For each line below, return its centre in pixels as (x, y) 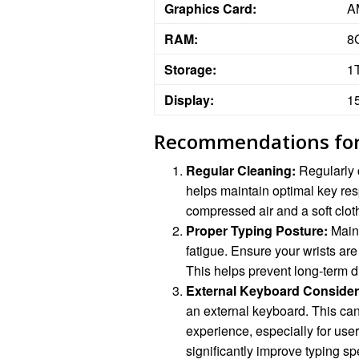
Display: (189, 100)
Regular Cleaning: (241, 171)
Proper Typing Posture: (257, 231)
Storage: (190, 70)
